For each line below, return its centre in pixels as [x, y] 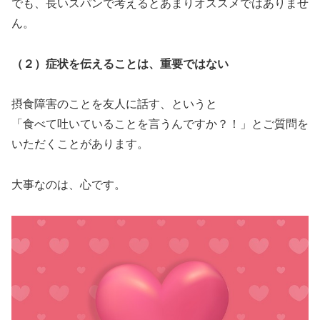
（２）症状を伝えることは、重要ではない [120, 64]
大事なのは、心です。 [69, 185]
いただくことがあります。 [80, 144]
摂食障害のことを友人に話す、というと [114, 104]
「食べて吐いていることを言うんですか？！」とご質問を [160, 124]
